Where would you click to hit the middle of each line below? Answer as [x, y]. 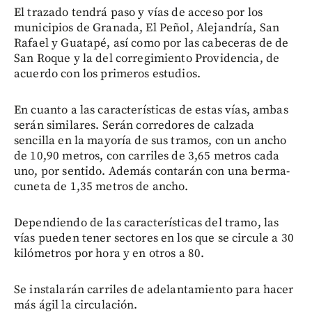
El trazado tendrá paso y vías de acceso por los [139, 12]
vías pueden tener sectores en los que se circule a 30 [154, 238]
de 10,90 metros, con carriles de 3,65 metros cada [147, 156]
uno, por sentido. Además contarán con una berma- [152, 171]
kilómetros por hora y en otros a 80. [109, 253]
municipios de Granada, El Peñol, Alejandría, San [147, 28]
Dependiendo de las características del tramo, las [147, 223]
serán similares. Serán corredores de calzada [134, 125]
